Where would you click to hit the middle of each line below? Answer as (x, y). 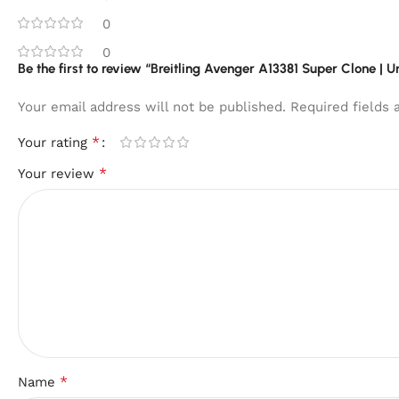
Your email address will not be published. (152, 106)
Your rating (55, 142)
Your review (58, 173)
